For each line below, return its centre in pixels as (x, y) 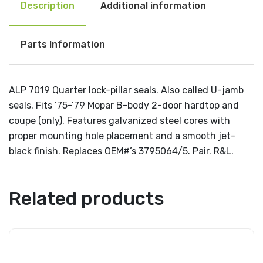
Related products (87, 198)
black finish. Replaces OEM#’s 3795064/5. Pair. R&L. (121, 151)
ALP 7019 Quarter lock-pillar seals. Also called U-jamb (126, 90)
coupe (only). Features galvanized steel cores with (119, 121)
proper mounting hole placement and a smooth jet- (122, 136)
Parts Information (63, 44)
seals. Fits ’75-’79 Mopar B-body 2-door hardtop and (124, 105)
